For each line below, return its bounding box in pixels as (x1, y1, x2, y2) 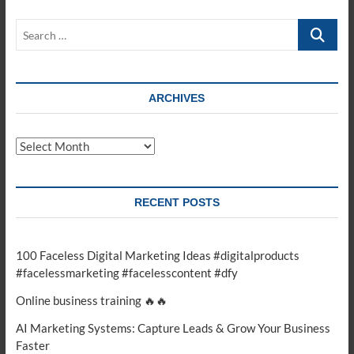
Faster (15, 338, 50, 352)
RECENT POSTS (134, 196, 220, 209)
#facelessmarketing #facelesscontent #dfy (15, 265, 238, 280)
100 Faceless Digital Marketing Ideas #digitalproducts (15, 248, 299, 262)
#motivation (71, 28, 136, 42)
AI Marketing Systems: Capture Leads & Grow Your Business (15, 321, 330, 335)
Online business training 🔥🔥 (15, 293, 168, 307)
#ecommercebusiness (71, 45, 184, 59)
